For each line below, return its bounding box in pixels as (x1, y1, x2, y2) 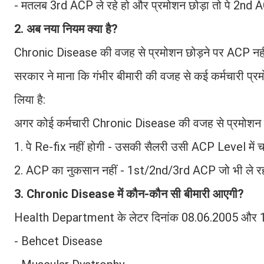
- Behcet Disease (14, 233, 103, 248)
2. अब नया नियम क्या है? (14, 21, 118, 36)
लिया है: (14, 92, 45, 107)
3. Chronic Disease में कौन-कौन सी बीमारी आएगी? (14, 186, 244, 201)
